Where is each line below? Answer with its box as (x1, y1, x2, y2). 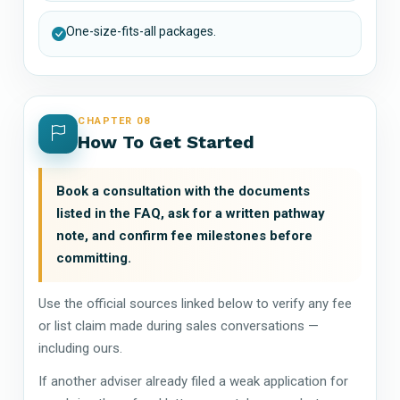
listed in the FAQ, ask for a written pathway (56, 204, 325, 221)
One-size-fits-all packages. (66, 23, 216, 38)
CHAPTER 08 (78, 114, 151, 127)
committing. (56, 249, 131, 266)
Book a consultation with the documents (56, 182, 310, 199)
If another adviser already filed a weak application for (38, 372, 348, 389)
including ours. (38, 339, 122, 356)
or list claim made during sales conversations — (38, 317, 319, 334)
